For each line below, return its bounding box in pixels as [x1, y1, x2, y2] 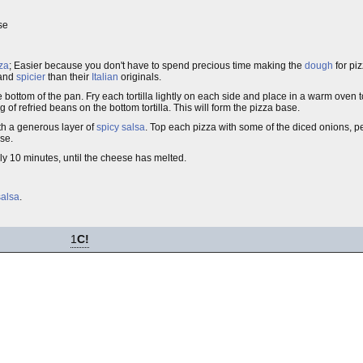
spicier [16, 71, 45, 83]
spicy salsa [96, 122, 145, 133]
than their [45, 71, 92, 83]
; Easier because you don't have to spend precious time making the [9, 60, 305, 71]
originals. [118, 71, 161, 83]
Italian [92, 71, 118, 83]
